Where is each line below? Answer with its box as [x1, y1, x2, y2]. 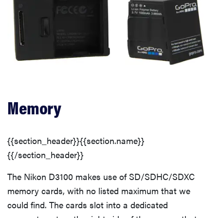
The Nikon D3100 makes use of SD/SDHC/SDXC [7, 170, 195, 182]
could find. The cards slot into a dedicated [7, 198, 168, 211]
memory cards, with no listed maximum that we [7, 184, 190, 197]
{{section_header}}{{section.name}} [7, 134, 145, 146]
